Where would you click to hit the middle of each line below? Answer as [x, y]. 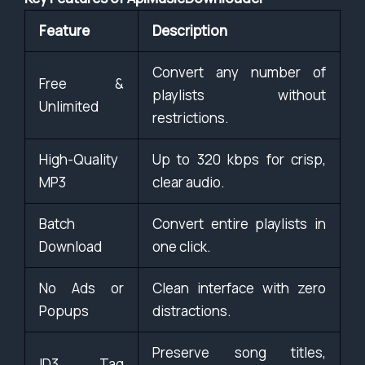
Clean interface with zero [239, 288]
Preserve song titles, [239, 353]
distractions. [192, 311]
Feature [64, 31]
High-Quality [79, 160]
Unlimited [69, 107]
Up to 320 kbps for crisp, [239, 160]
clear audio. [189, 182]
